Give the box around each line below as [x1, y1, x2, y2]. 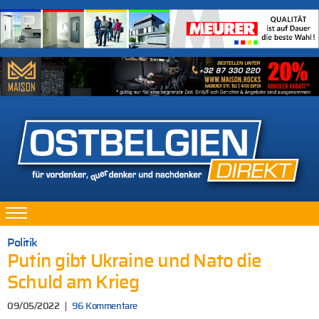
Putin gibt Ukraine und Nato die [7, 253, 262, 271]
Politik [7, 237, 38, 249]
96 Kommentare [71, 302, 137, 312]
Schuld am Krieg [7, 274, 140, 293]
